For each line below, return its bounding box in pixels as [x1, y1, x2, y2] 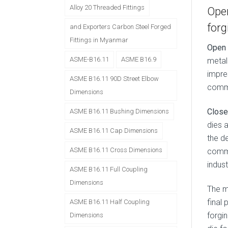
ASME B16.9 [121, 55, 156, 63]
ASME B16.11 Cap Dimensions [70, 127, 158, 134]
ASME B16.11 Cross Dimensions [70, 146, 162, 154]
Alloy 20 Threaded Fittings [70, 4, 145, 11]
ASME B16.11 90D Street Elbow [70, 75, 159, 82]
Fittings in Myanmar [70, 36, 128, 44]
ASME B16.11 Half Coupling [70, 198, 150, 206]
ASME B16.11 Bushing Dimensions [70, 107, 169, 115]
